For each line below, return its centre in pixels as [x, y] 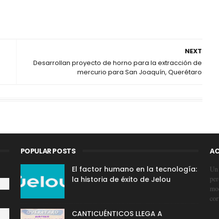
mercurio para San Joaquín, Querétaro [139, 72]
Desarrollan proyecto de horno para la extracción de [117, 63]
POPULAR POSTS [48, 151]
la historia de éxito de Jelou [121, 179]
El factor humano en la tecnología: [134, 169]
